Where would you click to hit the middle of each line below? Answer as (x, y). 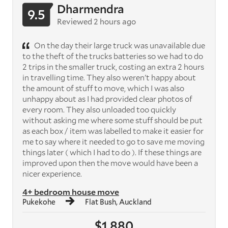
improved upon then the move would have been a (110, 163)
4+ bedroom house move (71, 191)
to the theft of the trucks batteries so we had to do (113, 56)
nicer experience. (52, 173)
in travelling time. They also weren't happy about (109, 77)
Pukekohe (39, 202)
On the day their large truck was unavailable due (119, 45)
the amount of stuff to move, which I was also (103, 88)
